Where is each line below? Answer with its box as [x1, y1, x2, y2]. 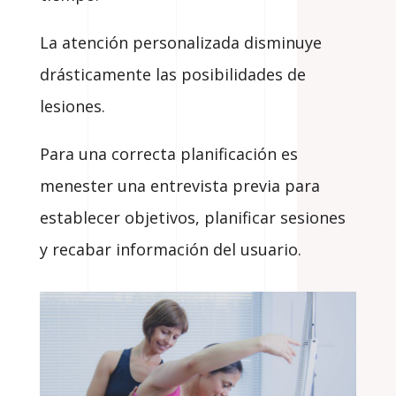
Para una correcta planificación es [39, 142, 298, 164]
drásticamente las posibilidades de [39, 63, 306, 85]
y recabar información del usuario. [39, 238, 301, 260]
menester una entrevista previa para [39, 174, 320, 196]
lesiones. [39, 95, 105, 117]
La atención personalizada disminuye [39, 31, 322, 53]
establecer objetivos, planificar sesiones [39, 206, 346, 228]
